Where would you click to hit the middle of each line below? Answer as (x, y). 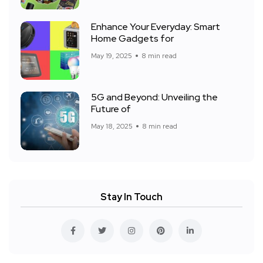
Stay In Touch (131, 197)
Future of (111, 109)
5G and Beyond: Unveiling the (154, 97)
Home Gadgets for (132, 39)
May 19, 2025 (112, 56)
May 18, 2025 (112, 127)
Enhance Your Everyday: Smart (156, 27)
